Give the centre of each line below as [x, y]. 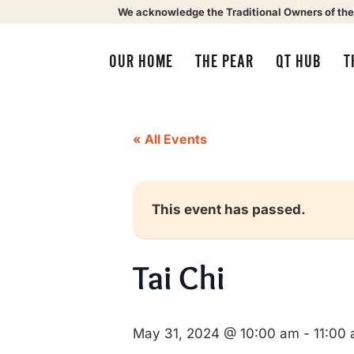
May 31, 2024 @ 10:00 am [216, 333]
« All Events [170, 139]
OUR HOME [141, 62]
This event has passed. [229, 209]
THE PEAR [224, 62]
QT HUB [298, 62]
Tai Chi [179, 277]
